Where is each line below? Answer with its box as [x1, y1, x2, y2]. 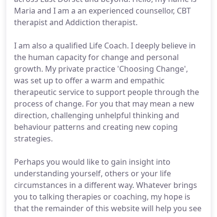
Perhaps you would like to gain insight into [14, 156, 170, 167]
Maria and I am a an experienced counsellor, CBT [14, 5, 191, 16]
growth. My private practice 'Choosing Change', [14, 63, 188, 74]
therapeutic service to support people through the [14, 87, 199, 97]
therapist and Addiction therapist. [14, 17, 138, 28]
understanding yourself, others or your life [14, 168, 171, 179]
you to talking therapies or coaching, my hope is [14, 191, 190, 202]
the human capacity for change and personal [14, 52, 179, 62]
